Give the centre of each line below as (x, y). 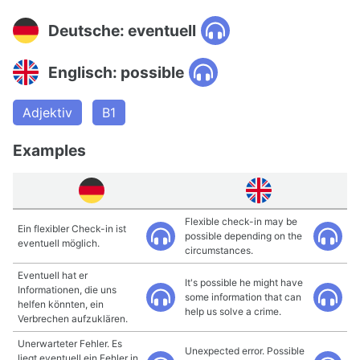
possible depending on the (243, 236)
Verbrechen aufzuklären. (73, 319)
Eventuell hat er (53, 275)
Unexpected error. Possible (245, 351)
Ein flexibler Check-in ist (72, 229)
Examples (49, 150)
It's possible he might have (244, 282)
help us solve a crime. (233, 311)
